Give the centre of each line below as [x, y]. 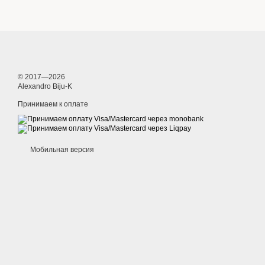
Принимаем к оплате [53, 104]
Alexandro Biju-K [45, 86]
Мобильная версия [61, 150]
